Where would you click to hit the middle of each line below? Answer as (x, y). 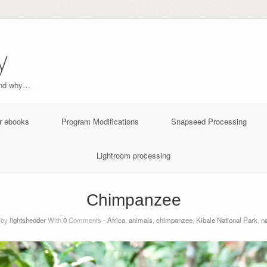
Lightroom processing (133, 155)
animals (140, 220)
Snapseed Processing (209, 121)
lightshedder (27, 220)
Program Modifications (100, 121)
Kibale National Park (226, 220)
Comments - (87, 220)
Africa (116, 220)
